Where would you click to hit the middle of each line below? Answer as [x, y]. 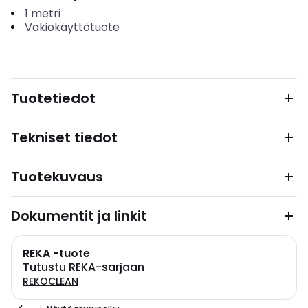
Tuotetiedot [53, 98]
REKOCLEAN [51, 281]
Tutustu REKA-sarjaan [84, 267]
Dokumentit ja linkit [79, 216]
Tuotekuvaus [57, 177]
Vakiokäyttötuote [72, 27]
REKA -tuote [56, 253]
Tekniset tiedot [64, 137]
